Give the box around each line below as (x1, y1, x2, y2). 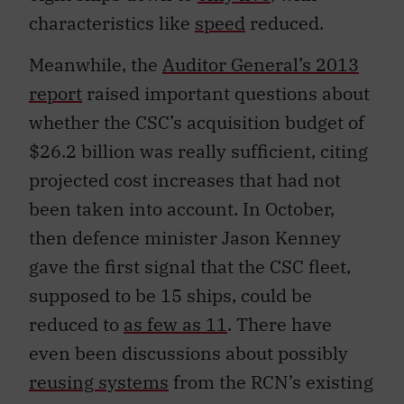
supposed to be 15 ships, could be (29, 283, 312, 308)
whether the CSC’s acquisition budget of (29, 110, 364, 135)
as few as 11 (124, 312, 227, 337)
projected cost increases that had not (29, 168, 341, 193)
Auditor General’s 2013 (162, 52, 359, 78)
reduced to (29, 312, 124, 337)
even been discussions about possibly (29, 341, 348, 366)
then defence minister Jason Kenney (29, 225, 341, 251)
